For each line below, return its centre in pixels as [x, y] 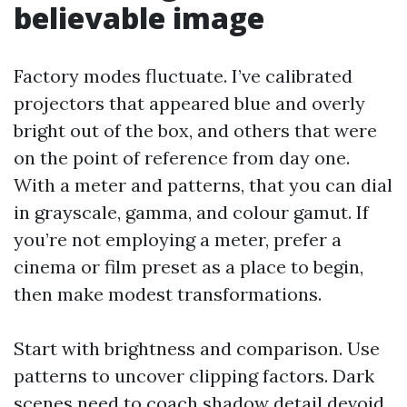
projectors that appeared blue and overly [189, 103]
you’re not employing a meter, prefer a [178, 239]
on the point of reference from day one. [182, 158]
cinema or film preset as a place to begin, [189, 267]
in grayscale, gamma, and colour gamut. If [191, 212]
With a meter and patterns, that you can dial [203, 185]
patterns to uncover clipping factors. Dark [194, 376]
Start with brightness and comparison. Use [197, 348]
